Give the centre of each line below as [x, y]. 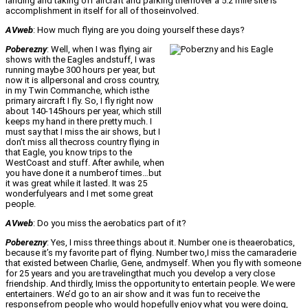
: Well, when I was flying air [99, 49]
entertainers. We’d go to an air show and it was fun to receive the [133, 294]
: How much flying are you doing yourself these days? [139, 30]
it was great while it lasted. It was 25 [76, 184]
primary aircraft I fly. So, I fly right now [79, 101]
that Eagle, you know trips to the [69, 153]
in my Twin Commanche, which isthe [77, 91]
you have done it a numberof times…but [84, 173]
